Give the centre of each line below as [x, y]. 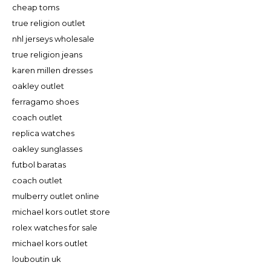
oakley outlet [38, 86]
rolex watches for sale [55, 227]
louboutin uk [37, 259]
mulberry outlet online [56, 196]
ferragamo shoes [45, 101]
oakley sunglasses [47, 149]
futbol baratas [39, 164]
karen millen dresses [52, 70]
